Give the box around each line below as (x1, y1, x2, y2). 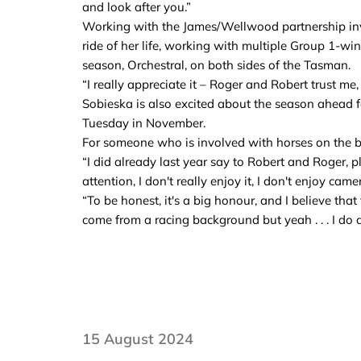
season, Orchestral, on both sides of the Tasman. (82, 57, 351, 73)
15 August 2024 (82, 329, 193, 348)
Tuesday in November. (82, 115, 205, 131)
